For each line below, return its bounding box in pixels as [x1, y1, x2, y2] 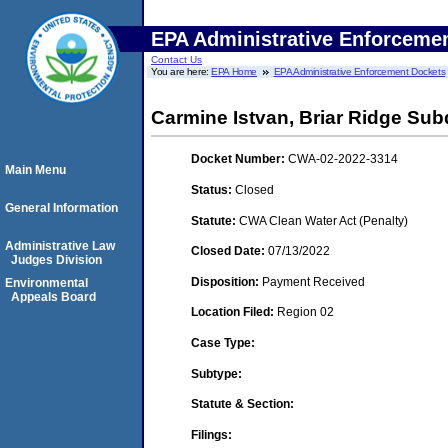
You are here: [151, 66, 212, 77]
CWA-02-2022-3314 [288, 152, 398, 167]
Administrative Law [5, 239, 115, 253]
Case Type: [191, 335, 255, 350]
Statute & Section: [191, 397, 294, 412]
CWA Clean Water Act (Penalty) [239, 213, 408, 228]
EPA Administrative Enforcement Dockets [273, 66, 446, 77]
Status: [191, 182, 235, 197]
